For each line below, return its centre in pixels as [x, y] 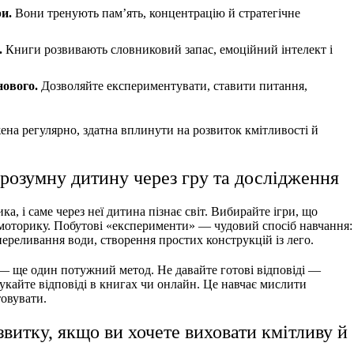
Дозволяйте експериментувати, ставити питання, [172, 86]
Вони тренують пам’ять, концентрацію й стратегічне [156, 13]
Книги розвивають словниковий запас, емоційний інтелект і [167, 50]
